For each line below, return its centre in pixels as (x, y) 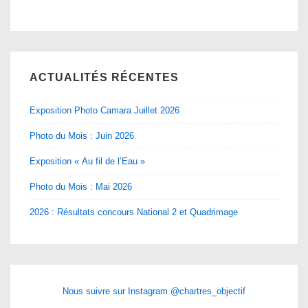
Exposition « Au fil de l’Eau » (87, 161)
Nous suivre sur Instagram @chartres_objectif (154, 291)
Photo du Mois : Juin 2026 (82, 135)
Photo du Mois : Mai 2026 (81, 186)
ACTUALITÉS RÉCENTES (104, 77)
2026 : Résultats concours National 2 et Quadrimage (134, 212)
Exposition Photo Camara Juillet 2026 (104, 110)
